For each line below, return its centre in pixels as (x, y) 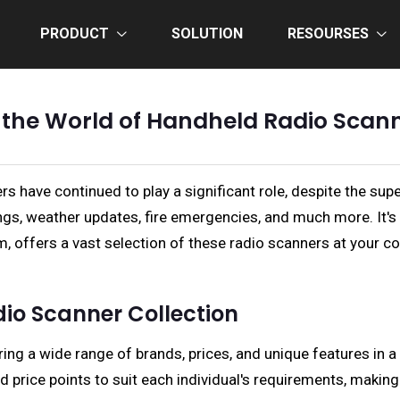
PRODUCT (75, 33)
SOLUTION (207, 33)
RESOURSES (328, 33)
